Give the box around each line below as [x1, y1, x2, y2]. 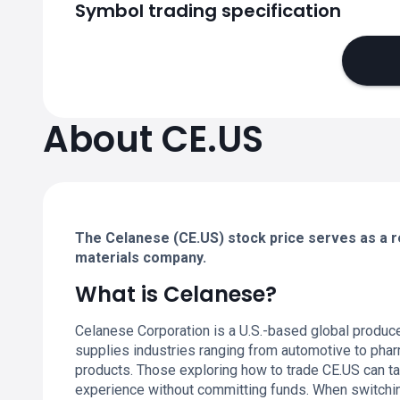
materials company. [75, 249, 206, 266]
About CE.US [43, 114, 263, 164]
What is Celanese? [75, 279, 277, 309]
